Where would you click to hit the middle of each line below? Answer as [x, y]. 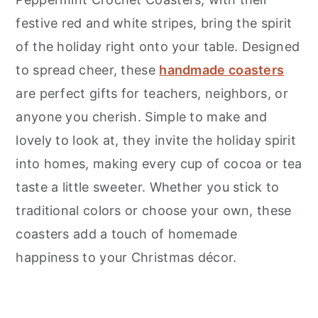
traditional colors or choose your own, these [154, 210]
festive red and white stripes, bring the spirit [154, 23]
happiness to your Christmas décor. [126, 257]
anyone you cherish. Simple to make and [142, 116]
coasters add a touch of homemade [126, 234]
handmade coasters [222, 70]
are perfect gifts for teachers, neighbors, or [152, 93]
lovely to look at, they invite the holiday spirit [156, 140]
